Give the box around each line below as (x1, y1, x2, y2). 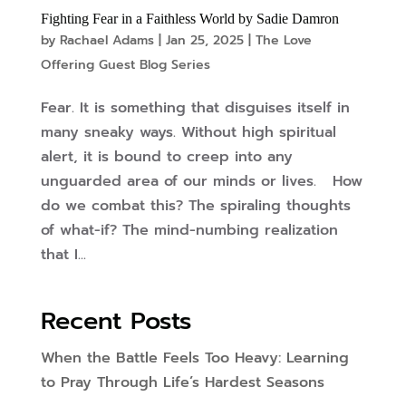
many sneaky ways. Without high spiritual (40, 121, 336, 144)
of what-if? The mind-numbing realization (40, 219, 338, 242)
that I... (40, 244, 86, 266)
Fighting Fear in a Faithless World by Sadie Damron (40, 11, 339, 27)
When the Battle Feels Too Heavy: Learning (40, 347, 349, 370)
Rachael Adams (59, 31, 154, 51)
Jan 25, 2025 (165, 31, 244, 51)
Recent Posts (40, 303, 191, 340)
